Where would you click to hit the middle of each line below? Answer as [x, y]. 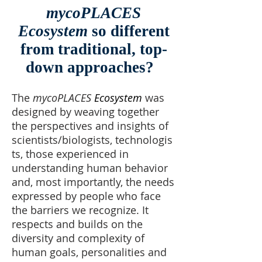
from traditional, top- [94, 49]
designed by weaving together [85, 112]
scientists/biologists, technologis [92, 140]
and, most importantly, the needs [93, 182]
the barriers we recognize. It [80, 210]
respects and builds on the [77, 224]
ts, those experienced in [70, 154]
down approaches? [94, 67]
